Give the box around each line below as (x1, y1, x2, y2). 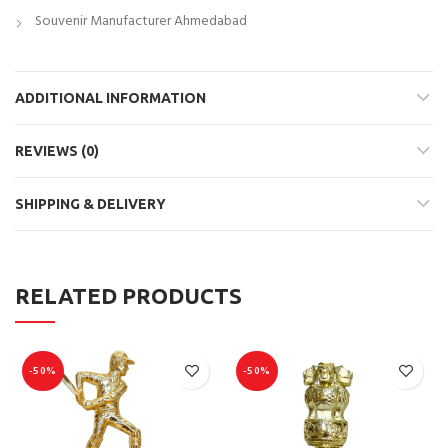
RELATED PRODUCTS (15, 282, 242, 308)
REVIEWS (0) (15, 142, 99, 159)
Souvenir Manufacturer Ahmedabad (35, 9, 247, 33)
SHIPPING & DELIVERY (15, 195, 166, 212)
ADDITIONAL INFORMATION (15, 89, 206, 106)
